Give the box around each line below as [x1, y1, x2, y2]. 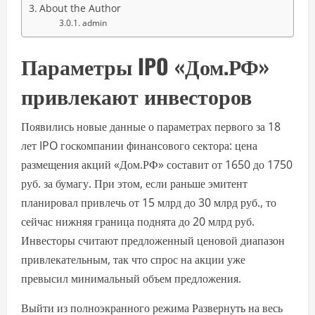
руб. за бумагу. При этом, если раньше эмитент [21, 176, 247, 192]
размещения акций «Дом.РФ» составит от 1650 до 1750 [21, 157, 292, 173]
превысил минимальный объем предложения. [21, 271, 241, 287]
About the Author [39, 1, 121, 15]
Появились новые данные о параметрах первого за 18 [21, 119, 281, 135]
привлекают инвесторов [21, 79, 252, 112]
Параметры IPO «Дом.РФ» [21, 50, 269, 82]
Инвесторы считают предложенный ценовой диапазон [21, 233, 285, 249]
